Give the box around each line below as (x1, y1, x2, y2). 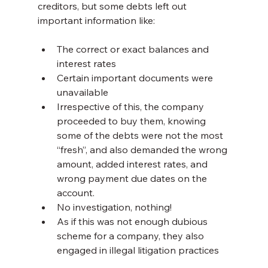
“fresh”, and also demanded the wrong (56, 144, 230, 156)
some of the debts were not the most (56, 129, 226, 142)
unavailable (56, 86, 108, 99)
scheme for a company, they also (56, 230, 206, 242)
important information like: (37, 14, 155, 27)
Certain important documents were (56, 72, 215, 84)
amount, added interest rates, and (56, 158, 210, 170)
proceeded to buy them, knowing (56, 115, 208, 127)
